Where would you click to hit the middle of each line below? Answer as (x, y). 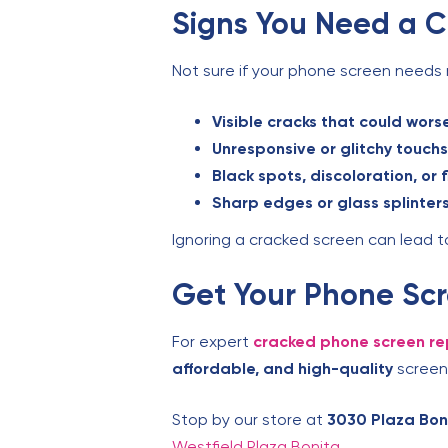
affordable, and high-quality (282, 369)
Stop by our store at (249, 420)
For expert (212, 342)
